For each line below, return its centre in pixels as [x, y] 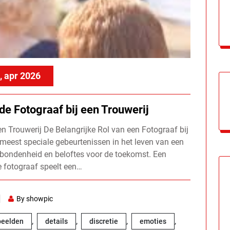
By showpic [34, 199]
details [56, 222]
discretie [103, 222]
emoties [153, 222]
